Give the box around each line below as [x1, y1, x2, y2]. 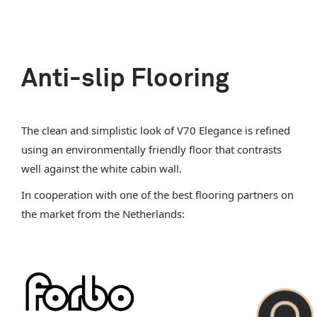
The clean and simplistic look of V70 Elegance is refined [21, 122, 290, 137]
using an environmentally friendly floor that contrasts [21, 142, 282, 156]
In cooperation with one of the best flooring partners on [21, 187, 294, 202]
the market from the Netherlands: [21, 206, 185, 221]
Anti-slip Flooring [21, 66, 229, 92]
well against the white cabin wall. [21, 161, 182, 175]
